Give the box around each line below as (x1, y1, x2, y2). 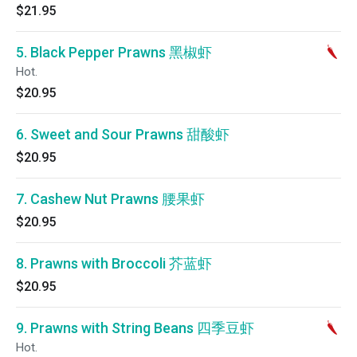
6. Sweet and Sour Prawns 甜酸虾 (16, 126, 229, 143)
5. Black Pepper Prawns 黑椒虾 (16, 44, 212, 61)
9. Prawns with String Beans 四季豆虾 (16, 320, 254, 336)
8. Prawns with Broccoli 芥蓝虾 (16, 255, 212, 272)
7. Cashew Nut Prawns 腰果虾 (16, 190, 205, 207)
